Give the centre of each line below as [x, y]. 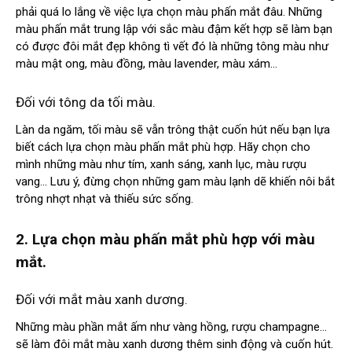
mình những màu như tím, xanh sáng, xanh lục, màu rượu [161, 165]
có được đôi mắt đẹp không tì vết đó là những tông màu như [172, 47]
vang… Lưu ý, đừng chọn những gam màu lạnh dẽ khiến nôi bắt [175, 182]
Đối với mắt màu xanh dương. [102, 300]
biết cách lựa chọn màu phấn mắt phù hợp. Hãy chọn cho [163, 147]
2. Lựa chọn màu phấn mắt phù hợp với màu [165, 240]
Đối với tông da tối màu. [86, 103]
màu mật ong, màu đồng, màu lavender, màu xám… [147, 64]
